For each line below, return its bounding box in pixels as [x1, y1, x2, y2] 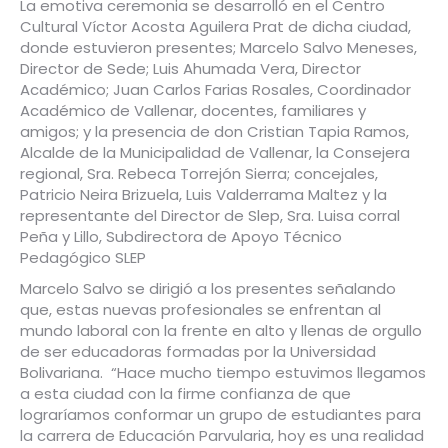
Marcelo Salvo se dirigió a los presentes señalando [20, 278, 396, 299]
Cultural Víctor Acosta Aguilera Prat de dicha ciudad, [20, 16, 411, 37]
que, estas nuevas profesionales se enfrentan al [20, 299, 381, 320]
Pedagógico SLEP [20, 247, 146, 268]
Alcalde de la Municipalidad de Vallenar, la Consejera [20, 142, 410, 163]
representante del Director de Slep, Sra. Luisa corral [20, 205, 400, 226]
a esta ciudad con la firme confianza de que [20, 383, 351, 404]
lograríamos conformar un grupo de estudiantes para [20, 404, 421, 425]
